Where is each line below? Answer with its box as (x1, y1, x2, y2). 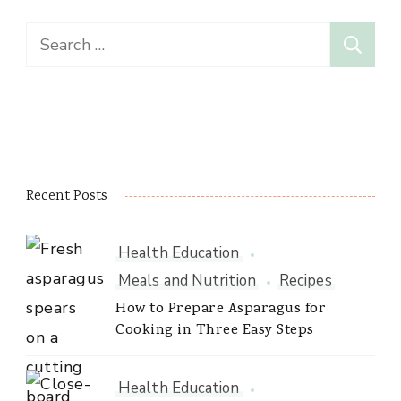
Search (25, 25, 74, 47)
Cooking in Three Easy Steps (115, 320, 314, 343)
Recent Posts (26, 186, 107, 208)
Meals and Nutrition (118, 270, 256, 292)
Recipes (278, 270, 332, 292)
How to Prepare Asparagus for (115, 299, 326, 321)
